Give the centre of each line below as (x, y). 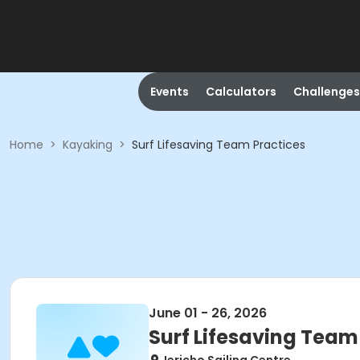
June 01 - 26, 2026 (208, 313)
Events (169, 92)
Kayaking (88, 145)
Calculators (241, 92)
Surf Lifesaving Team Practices (219, 145)
